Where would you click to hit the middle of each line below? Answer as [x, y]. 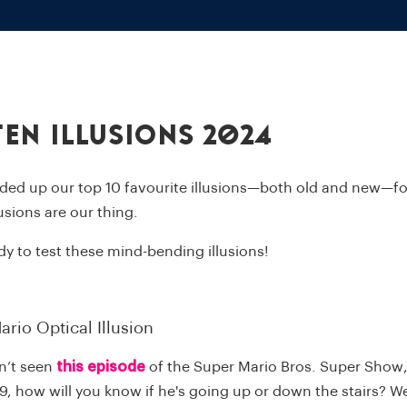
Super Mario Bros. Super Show [298, 367]
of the [169, 367]
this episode [100, 367]
